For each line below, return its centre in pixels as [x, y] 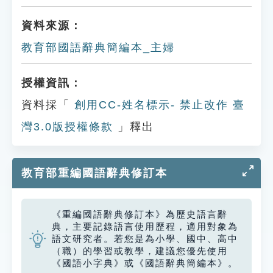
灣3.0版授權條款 [67, 127]
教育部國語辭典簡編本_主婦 [98, 48]
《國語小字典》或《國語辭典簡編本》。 [145, 263]
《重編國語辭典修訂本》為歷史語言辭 [140, 214]
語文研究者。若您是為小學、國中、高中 [145, 239]
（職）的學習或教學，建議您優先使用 [140, 251]
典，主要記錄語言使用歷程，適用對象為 [145, 227]
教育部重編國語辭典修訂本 [94, 173]
